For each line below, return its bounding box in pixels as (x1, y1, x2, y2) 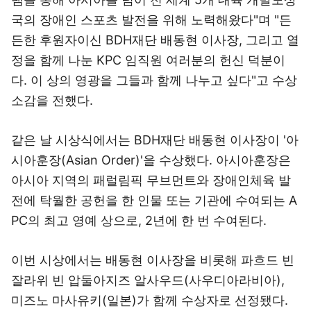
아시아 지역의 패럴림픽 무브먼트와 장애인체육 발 (11, 173, 291, 187)
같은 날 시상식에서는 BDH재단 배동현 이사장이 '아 (11, 133, 299, 147)
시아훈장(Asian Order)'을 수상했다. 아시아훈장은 (11, 153, 291, 167)
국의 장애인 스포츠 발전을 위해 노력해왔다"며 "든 (11, 12, 292, 27)
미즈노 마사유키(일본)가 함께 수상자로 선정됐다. (11, 293, 288, 308)
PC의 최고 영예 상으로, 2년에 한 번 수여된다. (11, 213, 267, 228)
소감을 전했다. (11, 93, 93, 108)
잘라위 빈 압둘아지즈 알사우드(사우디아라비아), (11, 273, 285, 287)
